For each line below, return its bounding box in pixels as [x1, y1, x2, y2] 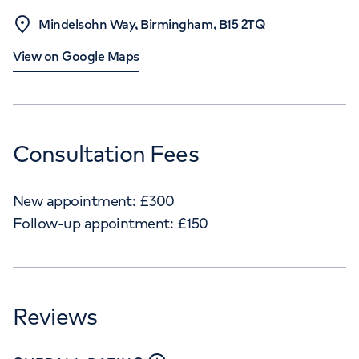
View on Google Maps [13, 48, 139, 64]
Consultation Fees [13, 139, 199, 167]
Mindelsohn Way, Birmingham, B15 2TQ [38, 16, 266, 32]
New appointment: [13, 192, 136, 210]
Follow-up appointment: [13, 214, 174, 232]
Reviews [13, 302, 98, 330]
